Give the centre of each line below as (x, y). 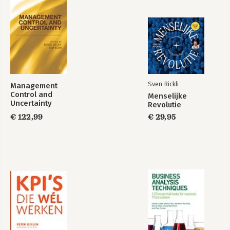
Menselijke (167, 96)
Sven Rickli (163, 84)
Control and (31, 94)
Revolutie (165, 105)
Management (34, 86)
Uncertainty (31, 103)
